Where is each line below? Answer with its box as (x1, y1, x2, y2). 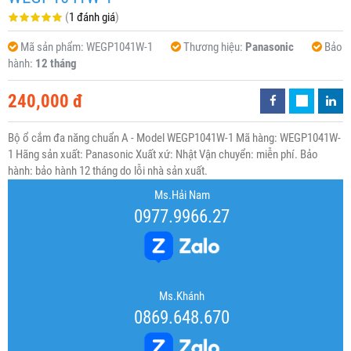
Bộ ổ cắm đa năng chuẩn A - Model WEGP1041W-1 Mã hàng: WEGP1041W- (8, 131, 341, 146)
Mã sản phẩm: (20, 40, 86, 55)
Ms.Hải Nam (154, 188, 210, 203)
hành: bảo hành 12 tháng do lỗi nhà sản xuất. (8, 164, 208, 179)
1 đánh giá (69, 10, 115, 25)
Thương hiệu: (183, 40, 245, 55)
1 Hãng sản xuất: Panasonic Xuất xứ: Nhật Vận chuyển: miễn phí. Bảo (8, 147, 318, 162)
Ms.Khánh (159, 289, 204, 304)
